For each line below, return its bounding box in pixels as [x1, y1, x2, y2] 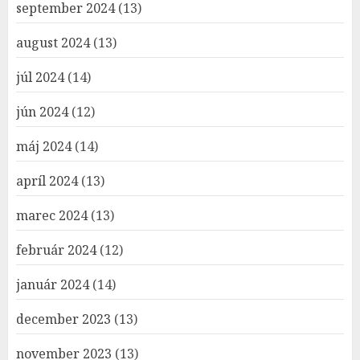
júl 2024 [16, 68, 64, 86]
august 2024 [16, 34, 90, 51]
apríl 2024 [16, 172, 78, 190]
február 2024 [16, 241, 96, 259]
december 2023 [16, 310, 111, 328]
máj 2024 [16, 137, 72, 155]
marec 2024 [16, 207, 88, 224]
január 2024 [16, 276, 89, 293]
